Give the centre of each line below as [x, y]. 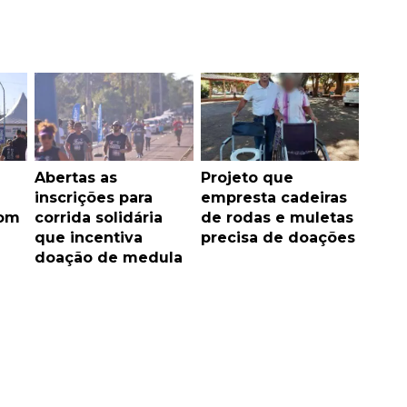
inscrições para [94, 198]
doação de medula [109, 258]
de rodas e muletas [277, 218]
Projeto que [247, 178]
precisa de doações [278, 238]
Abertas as [76, 178]
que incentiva [89, 238]
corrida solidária [99, 218]
